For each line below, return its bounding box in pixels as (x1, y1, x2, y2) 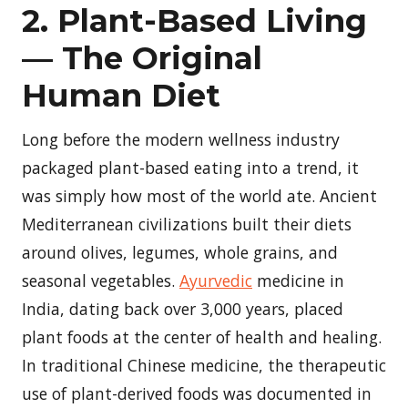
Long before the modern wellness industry (22, 127, 340, 150)
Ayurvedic (179, 269, 252, 291)
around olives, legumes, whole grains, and (22, 240, 338, 263)
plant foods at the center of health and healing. (22, 325, 382, 348)
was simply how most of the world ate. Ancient (22, 184, 377, 207)
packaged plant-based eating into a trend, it (22, 156, 359, 178)
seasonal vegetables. (22, 269, 179, 291)
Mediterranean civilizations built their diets (22, 212, 352, 235)
